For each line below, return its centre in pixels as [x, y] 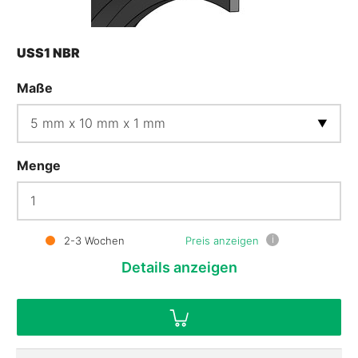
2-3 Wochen [92, 240]
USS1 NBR [48, 52]
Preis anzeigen [222, 240]
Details [145, 267]
